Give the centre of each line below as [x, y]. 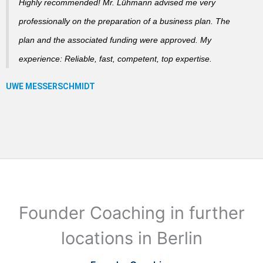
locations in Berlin [131, 238]
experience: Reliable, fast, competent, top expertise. [115, 58]
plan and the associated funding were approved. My [115, 40]
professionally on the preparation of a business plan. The [124, 21]
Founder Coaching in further [131, 213]
